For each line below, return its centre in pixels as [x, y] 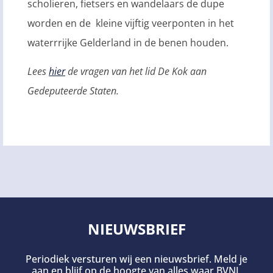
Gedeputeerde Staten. [73, 90]
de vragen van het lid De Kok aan [136, 71]
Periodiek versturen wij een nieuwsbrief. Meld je [136, 259]
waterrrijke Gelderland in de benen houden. [128, 43]
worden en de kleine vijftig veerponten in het [131, 23]
